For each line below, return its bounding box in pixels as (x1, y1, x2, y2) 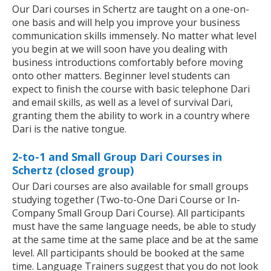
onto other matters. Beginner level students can (12, 69, 230, 83)
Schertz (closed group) (12, 163, 134, 178)
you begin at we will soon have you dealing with (12, 42, 227, 56)
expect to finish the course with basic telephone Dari (12, 82, 250, 96)
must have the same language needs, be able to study (12, 220, 256, 233)
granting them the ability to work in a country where (12, 109, 250, 123)
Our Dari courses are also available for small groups (12, 180, 249, 194)
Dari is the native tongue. (12, 122, 126, 136)
